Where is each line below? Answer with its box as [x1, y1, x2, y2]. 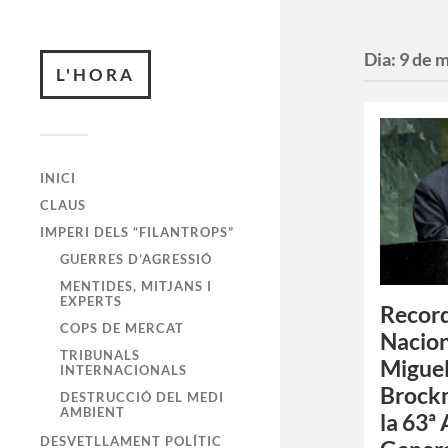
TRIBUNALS [60, 347, 140, 363]
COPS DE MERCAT [60, 320, 184, 336]
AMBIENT [60, 404, 125, 420]
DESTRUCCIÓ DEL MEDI [60, 389, 224, 405]
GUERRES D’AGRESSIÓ [60, 251, 212, 267]
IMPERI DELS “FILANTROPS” [40, 224, 234, 240]
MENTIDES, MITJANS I [60, 278, 212, 294]
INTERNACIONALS [60, 362, 187, 378]
